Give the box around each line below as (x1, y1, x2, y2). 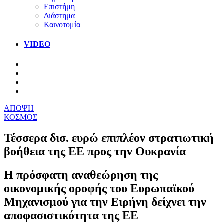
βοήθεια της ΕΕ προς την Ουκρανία (4, 145, 186, 158)
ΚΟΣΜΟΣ (4, 112, 37, 121)
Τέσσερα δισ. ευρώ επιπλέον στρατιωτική (4, 131, 214, 145)
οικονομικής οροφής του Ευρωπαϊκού (4, 182, 194, 195)
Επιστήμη (44, 2, 75, 11)
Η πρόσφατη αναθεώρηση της (4, 168, 158, 182)
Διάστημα (44, 11, 75, 20)
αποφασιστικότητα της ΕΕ (4, 209, 138, 222)
